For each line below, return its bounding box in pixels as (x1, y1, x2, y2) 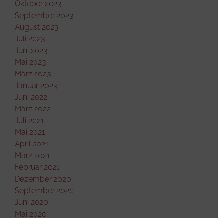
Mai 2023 (15, 57, 46, 67)
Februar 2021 (15, 162, 60, 172)
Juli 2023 (15, 34, 45, 43)
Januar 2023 (15, 80, 57, 90)
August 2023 (15, 22, 58, 32)
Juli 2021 (15, 115, 44, 125)
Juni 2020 (15, 197, 48, 207)
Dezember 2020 (15, 174, 71, 183)
